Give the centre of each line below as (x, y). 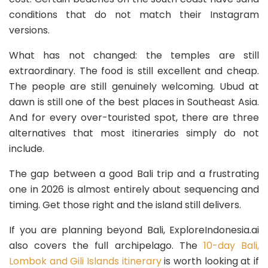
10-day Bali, (231, 246)
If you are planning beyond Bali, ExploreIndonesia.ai (134, 230)
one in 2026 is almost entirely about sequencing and (134, 190)
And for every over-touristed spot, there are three (134, 118)
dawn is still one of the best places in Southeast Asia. (134, 102)
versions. (29, 31)
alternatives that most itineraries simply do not (134, 133)
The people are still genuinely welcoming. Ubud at (134, 87)
